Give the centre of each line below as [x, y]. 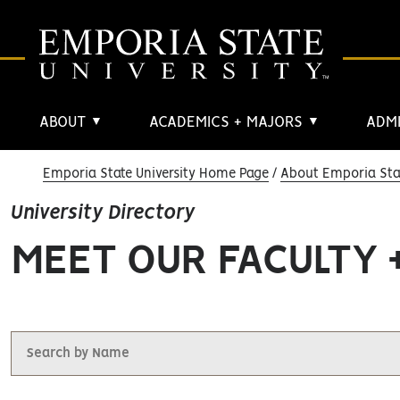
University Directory [103, 213]
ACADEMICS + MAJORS [228, 123]
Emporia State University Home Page [156, 174]
